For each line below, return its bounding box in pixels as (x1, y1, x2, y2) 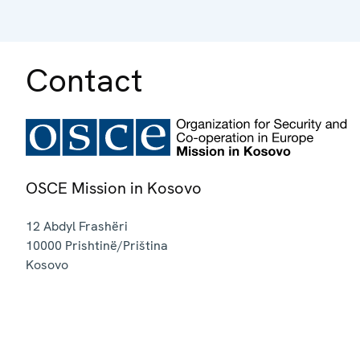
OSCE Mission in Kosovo (26, 177, 202, 198)
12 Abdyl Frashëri (26, 217, 128, 235)
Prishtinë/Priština (65, 236, 168, 254)
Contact (26, 59, 143, 101)
